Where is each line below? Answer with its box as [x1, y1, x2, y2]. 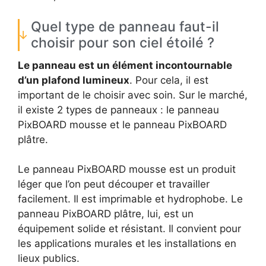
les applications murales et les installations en [18, 237, 236, 250]
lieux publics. [18, 252, 80, 265]
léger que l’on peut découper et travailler [18, 178, 210, 191]
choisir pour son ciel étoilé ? [31, 34, 214, 51]
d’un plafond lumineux [18, 74, 129, 86]
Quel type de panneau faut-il [31, 18, 219, 35]
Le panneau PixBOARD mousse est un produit [18, 163, 236, 176]
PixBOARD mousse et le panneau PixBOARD [18, 118, 227, 131]
